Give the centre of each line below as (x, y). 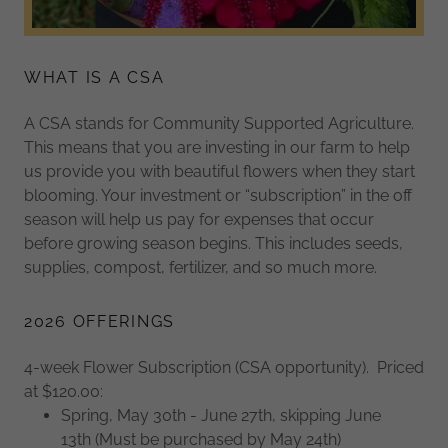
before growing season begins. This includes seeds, (213, 243)
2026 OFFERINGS (99, 321)
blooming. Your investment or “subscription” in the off (218, 195)
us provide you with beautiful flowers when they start (219, 171)
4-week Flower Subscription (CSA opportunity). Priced (224, 367)
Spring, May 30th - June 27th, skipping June (220, 415)
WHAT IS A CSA (94, 77)
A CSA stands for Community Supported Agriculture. (219, 123)
